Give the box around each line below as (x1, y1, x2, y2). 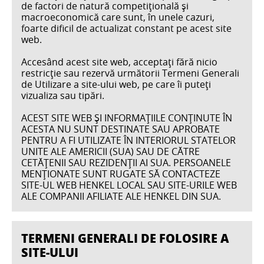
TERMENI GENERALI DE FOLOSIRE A (21, 229, 229, 246)
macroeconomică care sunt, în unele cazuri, (21, 10, 214, 24)
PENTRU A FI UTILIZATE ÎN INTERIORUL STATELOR (21, 133, 236, 147)
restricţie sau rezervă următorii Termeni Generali (21, 66, 239, 80)
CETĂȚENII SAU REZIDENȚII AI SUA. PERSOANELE (21, 156, 231, 169)
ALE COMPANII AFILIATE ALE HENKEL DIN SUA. (21, 189, 221, 203)
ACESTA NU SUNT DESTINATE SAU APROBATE (21, 122, 220, 136)
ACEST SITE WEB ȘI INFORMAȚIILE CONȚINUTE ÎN (21, 111, 232, 124)
